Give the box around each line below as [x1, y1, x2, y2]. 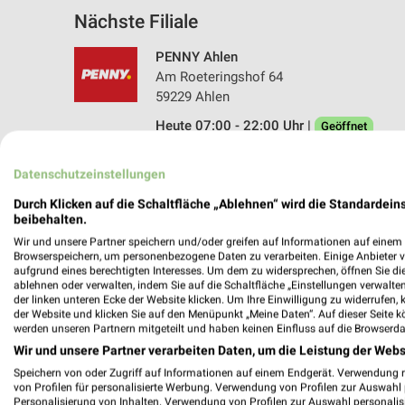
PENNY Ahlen [155, 48, 238, 65]
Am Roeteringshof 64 [155, 68, 283, 85]
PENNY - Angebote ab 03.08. [225, 320, 366, 333]
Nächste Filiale [74, 10, 198, 33]
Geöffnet [321, 118, 367, 133]
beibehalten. [14, 212, 87, 227]
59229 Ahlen [155, 88, 230, 105]
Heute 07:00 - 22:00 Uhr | [155, 117, 315, 134]
